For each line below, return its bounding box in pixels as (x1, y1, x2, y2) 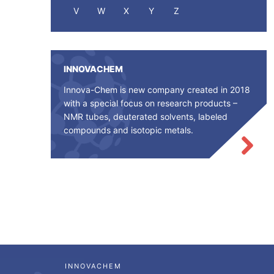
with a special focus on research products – (63, 98, 237, 109)
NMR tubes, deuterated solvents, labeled (63, 111, 228, 122)
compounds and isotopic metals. (63, 125, 193, 136)
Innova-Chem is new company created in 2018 (63, 84, 250, 95)
